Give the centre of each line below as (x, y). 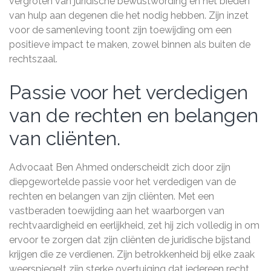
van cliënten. (65, 138)
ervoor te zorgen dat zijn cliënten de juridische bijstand (130, 240)
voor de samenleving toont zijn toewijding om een (120, 30)
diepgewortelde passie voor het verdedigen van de (122, 182)
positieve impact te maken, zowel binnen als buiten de (130, 44)
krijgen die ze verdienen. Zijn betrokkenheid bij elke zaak (132, 254)
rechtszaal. (33, 59)
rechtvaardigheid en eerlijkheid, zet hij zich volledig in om (134, 225)
